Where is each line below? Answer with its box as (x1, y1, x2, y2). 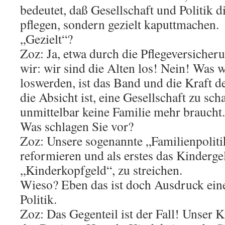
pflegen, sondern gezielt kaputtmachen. (20, 15, 219, 33)
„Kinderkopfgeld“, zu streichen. (20, 161, 182, 178)
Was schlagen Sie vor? (20, 117, 134, 135)
